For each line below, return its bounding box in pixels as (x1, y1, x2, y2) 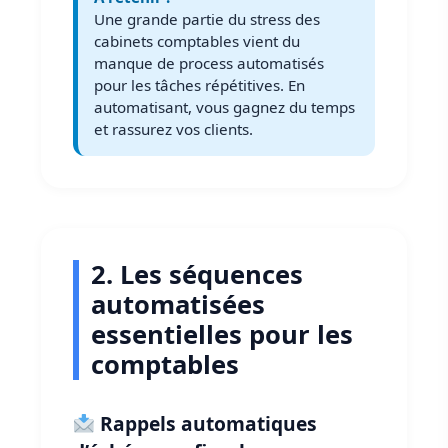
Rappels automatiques (94, 410, 317, 438)
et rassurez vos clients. (94, 119, 253, 140)
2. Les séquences (91, 257, 303, 293)
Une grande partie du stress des (94, 9, 320, 30)
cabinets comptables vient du (94, 31, 300, 52)
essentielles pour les (91, 317, 353, 353)
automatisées (91, 287, 265, 323)
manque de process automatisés (94, 53, 324, 74)
